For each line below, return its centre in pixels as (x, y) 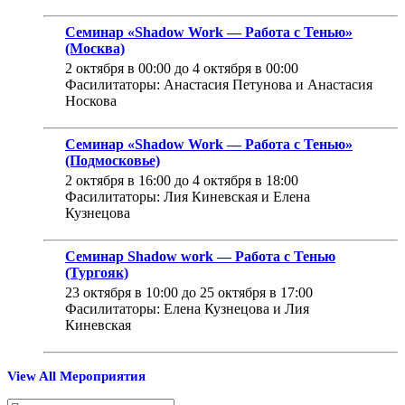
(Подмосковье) (113, 160)
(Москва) (95, 48)
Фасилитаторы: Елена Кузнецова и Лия (187, 308)
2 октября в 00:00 (118, 68)
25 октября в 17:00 (256, 292)
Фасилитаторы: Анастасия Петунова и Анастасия (219, 84)
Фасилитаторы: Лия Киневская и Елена (188, 196)
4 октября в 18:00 (245, 180)
